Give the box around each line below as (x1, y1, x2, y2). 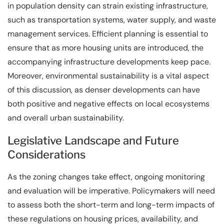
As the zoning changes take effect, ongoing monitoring (7, 171, 205, 182)
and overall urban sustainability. (7, 112, 124, 123)
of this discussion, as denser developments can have (7, 84, 200, 95)
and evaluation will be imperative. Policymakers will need (7, 185, 215, 196)
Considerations (7, 147, 85, 161)
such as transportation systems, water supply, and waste (7, 14, 216, 25)
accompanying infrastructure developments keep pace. (7, 56, 210, 67)
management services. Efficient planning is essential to (7, 28, 208, 39)
